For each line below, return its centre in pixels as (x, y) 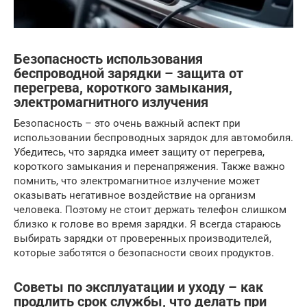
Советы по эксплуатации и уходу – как (138, 288)
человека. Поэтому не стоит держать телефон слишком (150, 209)
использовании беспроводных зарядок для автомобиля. (153, 137)
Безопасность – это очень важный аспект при (127, 123)
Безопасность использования (108, 60)
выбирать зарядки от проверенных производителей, (143, 238)
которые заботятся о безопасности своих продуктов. (144, 253)
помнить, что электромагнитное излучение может (137, 181)
